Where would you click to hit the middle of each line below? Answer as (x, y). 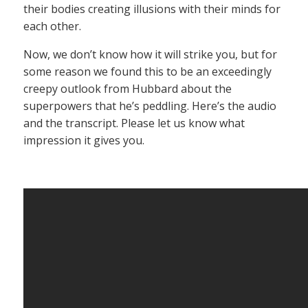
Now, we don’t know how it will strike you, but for (150, 55)
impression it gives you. (84, 141)
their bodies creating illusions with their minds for (152, 9)
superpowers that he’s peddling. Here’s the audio (150, 106)
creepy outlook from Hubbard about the (128, 89)
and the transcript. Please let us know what (134, 123)
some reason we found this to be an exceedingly (147, 72)
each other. (52, 26)
